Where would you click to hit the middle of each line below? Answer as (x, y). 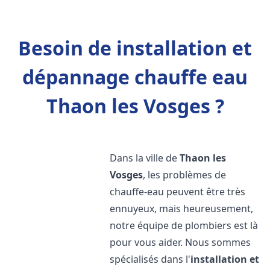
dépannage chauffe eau (135, 77)
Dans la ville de (145, 158)
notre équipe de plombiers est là (184, 225)
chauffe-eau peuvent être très (178, 192)
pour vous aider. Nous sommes (181, 242)
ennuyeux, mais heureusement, (182, 209)
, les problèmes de (185, 175)
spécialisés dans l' (150, 259)
